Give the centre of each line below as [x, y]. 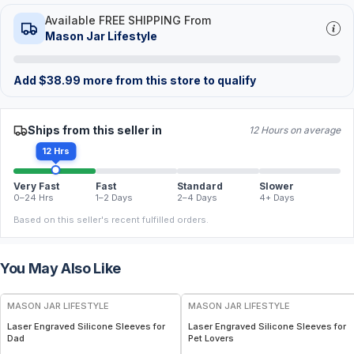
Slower [276, 186]
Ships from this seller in [95, 130]
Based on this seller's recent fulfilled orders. [111, 220]
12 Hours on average [295, 130]
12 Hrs [56, 151]
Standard [200, 186]
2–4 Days [197, 198]
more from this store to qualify [168, 80]
